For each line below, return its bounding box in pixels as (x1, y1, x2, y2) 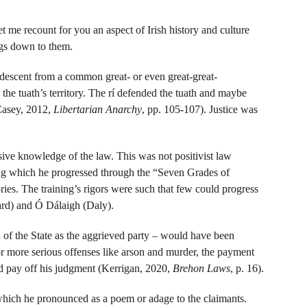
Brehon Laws (173, 262, 230, 274)
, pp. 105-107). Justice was (142, 103, 260, 115)
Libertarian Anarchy (53, 103, 142, 115)
